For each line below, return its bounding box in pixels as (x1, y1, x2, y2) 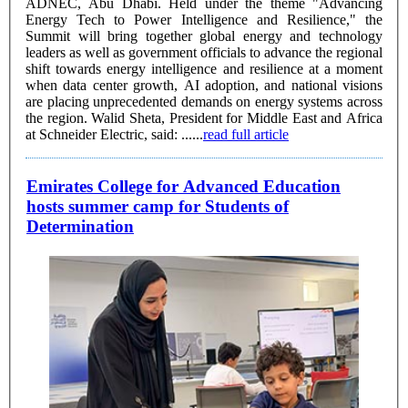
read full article (203, 126, 289, 142)
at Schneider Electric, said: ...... (25, 126, 203, 142)
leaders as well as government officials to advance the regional (25, 44, 382, 60)
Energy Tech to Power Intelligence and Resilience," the (25, 11, 382, 27)
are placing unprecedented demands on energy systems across (25, 93, 382, 109)
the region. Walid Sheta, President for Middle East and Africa (25, 109, 382, 126)
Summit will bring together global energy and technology (25, 27, 382, 44)
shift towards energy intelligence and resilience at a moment (25, 60, 382, 76)
